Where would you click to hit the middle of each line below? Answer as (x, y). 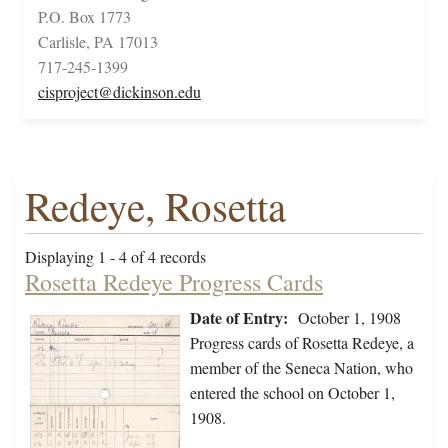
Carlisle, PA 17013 (98, 42)
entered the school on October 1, (292, 393)
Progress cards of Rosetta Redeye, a (302, 343)
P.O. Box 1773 (84, 17)
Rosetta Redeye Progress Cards (174, 282)
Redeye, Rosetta (155, 206)
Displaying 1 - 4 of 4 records (115, 257)
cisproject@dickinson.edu (119, 92)
